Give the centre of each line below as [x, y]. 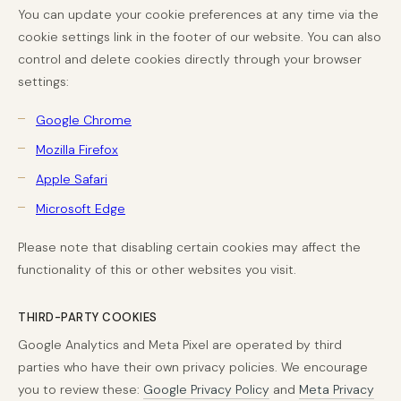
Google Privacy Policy [206, 389]
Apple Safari [72, 179]
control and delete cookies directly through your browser [190, 59]
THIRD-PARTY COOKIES [88, 317]
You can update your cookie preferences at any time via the [198, 14]
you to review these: [81, 389]
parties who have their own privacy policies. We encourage [193, 367]
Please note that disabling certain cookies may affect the [189, 247]
